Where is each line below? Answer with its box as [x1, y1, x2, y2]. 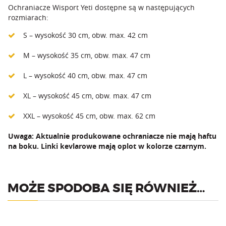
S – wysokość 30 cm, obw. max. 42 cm [23, 30, 148, 40]
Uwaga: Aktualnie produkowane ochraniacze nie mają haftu [8, 131, 216, 141]
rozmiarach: [8, 12, 48, 22]
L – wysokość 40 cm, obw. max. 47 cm [23, 70, 147, 80]
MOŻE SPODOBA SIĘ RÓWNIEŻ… [8, 182, 205, 195]
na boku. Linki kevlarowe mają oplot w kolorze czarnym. [8, 141, 206, 151]
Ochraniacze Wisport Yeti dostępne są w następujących [8, 2, 195, 12]
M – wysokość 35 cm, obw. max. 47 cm [23, 50, 150, 60]
